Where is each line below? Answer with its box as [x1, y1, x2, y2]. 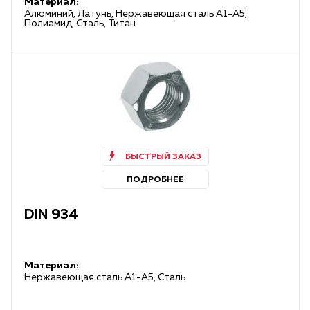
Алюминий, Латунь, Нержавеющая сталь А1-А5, [24, 9, 247, 19]
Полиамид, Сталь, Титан [24, 19, 136, 28]
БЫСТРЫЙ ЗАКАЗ [125, 153, 201, 161]
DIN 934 [24, 208, 78, 221]
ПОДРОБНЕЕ [127, 176, 184, 184]
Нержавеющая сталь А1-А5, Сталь [24, 273, 185, 282]
